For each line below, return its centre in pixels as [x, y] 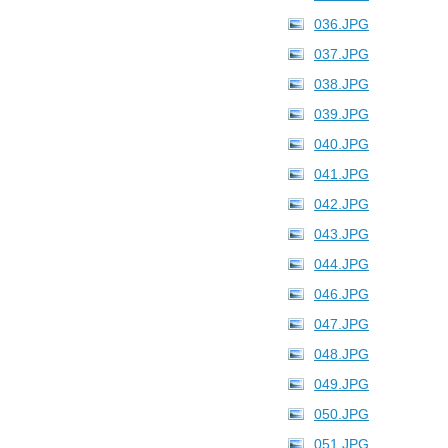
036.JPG [341, 24]
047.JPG [341, 324]
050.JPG [341, 414]
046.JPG [341, 294]
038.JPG [341, 84]
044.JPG [341, 264]
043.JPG [341, 234]
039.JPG [341, 114]
